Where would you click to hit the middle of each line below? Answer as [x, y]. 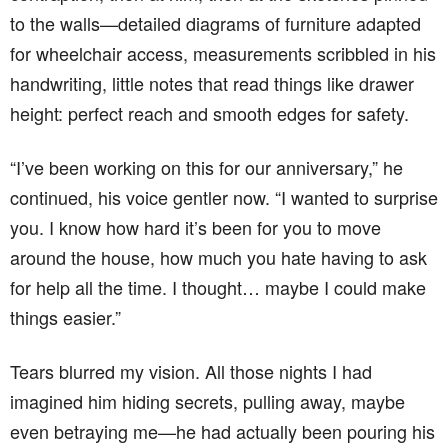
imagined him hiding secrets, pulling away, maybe [207, 401]
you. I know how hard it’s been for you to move [195, 227]
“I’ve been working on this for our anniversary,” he [206, 167]
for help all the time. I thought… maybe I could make [218, 287]
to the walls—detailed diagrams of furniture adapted [215, 23]
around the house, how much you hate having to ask [218, 257]
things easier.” [65, 317]
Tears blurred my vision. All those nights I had [191, 371]
